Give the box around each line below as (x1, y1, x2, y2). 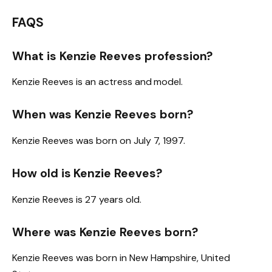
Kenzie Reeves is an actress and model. (12, 75, 183, 89)
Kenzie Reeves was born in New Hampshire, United (12, 251, 230, 265)
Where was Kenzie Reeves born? (12, 224, 198, 240)
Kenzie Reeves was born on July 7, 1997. (12, 134, 186, 147)
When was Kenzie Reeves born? (12, 107, 193, 123)
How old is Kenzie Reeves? (12, 166, 162, 182)
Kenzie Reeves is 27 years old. (12, 192, 141, 206)
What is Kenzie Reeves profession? (12, 48, 213, 64)
